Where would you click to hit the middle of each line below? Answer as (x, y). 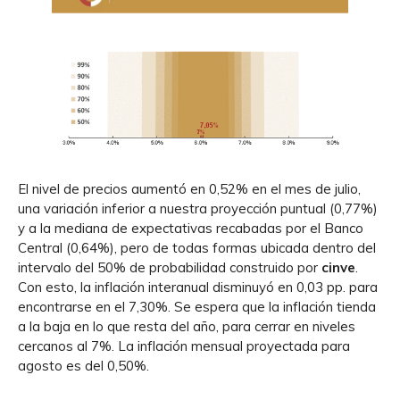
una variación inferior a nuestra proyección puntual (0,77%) (198, 208)
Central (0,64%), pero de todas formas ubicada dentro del (197, 248)
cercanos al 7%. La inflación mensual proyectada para (184, 346)
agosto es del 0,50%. (83, 366)
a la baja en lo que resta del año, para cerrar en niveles (187, 326)
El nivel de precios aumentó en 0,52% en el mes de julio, (189, 189)
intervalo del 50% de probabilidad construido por (170, 267)
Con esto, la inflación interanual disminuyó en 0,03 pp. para (198, 287)
